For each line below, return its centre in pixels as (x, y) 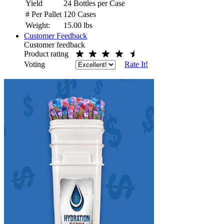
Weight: (38, 25)
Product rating (46, 53)
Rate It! (136, 64)
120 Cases (80, 14)
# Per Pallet (43, 14)
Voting (34, 64)
